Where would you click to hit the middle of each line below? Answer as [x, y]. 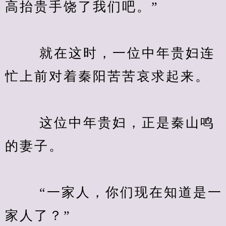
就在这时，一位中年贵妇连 [110, 53]
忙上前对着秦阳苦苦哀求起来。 [107, 76]
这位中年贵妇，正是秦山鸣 [110, 123]
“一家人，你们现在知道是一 [114, 192]
